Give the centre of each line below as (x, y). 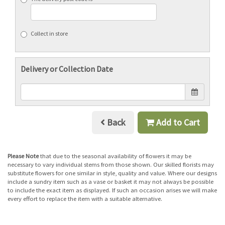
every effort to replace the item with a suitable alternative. (85, 198)
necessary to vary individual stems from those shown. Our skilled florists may (111, 164)
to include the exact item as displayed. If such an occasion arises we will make (112, 190)
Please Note (23, 156)
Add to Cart (177, 123)
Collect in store (49, 33)
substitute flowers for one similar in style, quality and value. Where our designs (112, 173)
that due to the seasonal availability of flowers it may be (115, 156)
